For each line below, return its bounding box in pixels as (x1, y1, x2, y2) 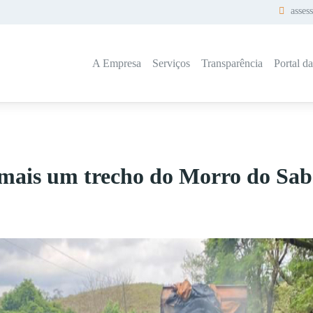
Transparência (201, 57, 263, 69)
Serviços (152, 57, 190, 69)
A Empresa (92, 57, 141, 69)
